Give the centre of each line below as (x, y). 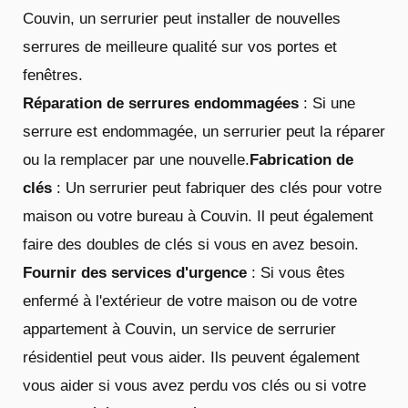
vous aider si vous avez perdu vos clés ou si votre (194, 385)
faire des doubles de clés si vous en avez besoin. (191, 244)
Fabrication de (301, 159)
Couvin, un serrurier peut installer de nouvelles (182, 18)
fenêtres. (53, 75)
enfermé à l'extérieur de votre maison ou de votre (190, 301)
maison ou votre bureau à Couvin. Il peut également (198, 216)
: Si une (327, 103)
